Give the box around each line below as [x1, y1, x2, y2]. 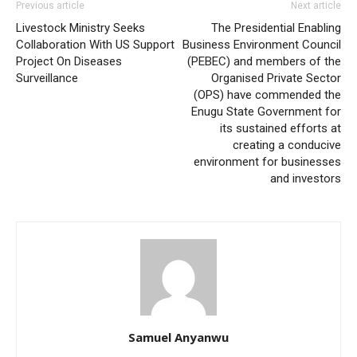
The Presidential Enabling [211, 21, 341, 36]
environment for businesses [194, 155, 341, 170]
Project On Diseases [16, 54, 122, 69]
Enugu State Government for [191, 104, 341, 120]
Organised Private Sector [211, 71, 341, 86]
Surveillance [16, 71, 78, 86]
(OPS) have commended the [194, 88, 341, 103]
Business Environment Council [182, 37, 341, 53]
